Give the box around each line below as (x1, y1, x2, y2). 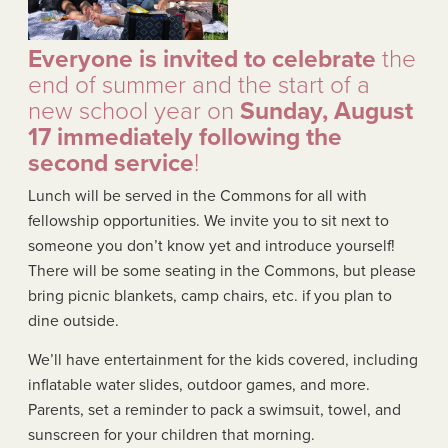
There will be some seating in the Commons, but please (28, 261, 416, 280)
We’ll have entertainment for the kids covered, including (28, 350, 418, 369)
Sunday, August (240, 96, 413, 126)
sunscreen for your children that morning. (28, 425, 315, 444)
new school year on (28, 96, 240, 126)
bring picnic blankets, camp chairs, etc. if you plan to (28, 286, 392, 305)
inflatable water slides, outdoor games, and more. (28, 375, 370, 394)
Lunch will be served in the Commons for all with (28, 186, 367, 205)
